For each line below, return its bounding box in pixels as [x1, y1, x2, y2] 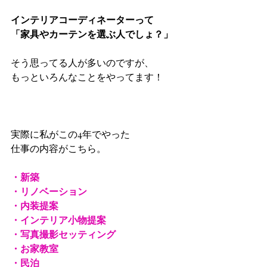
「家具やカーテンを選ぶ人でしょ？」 [11, 27, 173, 41]
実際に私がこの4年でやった [11, 128, 132, 141]
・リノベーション [11, 185, 89, 198]
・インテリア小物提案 [11, 213, 108, 226]
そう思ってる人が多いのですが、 [11, 56, 156, 69]
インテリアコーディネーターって [11, 13, 154, 26]
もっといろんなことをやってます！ [11, 70, 166, 83]
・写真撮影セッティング [11, 228, 118, 241]
